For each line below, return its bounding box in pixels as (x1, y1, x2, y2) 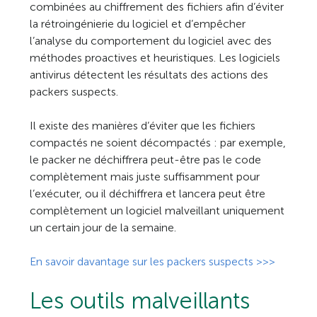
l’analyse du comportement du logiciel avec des (30, 34, 272, 47)
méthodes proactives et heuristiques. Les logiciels (30, 51, 281, 64)
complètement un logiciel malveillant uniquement (30, 204, 285, 217)
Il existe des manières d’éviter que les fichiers (30, 119, 256, 132)
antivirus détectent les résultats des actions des (30, 68, 269, 81)
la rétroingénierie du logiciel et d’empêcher (30, 17, 246, 30)
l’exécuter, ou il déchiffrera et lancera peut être (30, 187, 266, 200)
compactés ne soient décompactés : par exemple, (30, 136, 287, 149)
